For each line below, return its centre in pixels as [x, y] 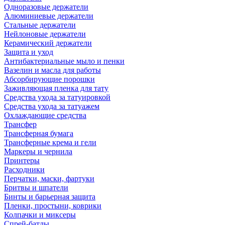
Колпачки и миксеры [40, 215]
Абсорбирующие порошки [49, 79]
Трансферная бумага [39, 133]
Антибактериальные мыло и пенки [64, 61]
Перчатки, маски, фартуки [49, 179]
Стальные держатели [40, 25]
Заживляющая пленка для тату [56, 88]
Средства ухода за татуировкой [57, 97]
